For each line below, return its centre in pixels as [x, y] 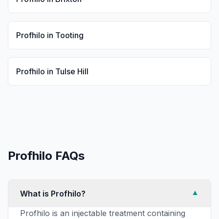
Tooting [69, 35]
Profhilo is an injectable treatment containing [103, 213]
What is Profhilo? [53, 194]
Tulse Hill [72, 71]
